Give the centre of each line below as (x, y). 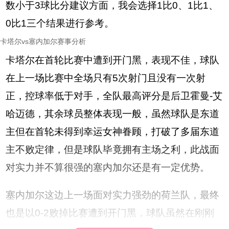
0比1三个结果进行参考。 (60, 24)
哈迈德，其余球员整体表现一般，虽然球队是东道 (113, 114)
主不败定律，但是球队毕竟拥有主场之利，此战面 (113, 150)
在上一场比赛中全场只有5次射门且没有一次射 (106, 78)
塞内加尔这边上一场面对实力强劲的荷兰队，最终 (113, 195)
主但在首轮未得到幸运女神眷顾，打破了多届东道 (113, 132)
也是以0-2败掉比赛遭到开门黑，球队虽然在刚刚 (110, 213)
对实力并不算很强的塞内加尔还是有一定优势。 (108, 168)
